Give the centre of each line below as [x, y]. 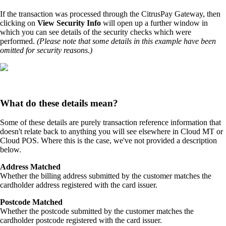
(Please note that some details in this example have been [126, 41]
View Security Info [69, 23]
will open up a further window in [154, 23]
